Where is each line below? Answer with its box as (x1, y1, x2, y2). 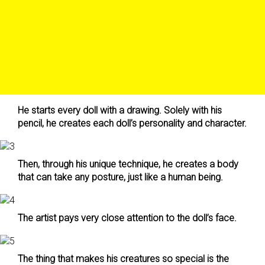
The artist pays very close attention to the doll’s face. (18, 212, 237, 224)
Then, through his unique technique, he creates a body (18, 159, 238, 170)
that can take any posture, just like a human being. (18, 172, 223, 183)
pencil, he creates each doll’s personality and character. (18, 118, 247, 129)
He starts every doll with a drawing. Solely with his (18, 105, 222, 116)
